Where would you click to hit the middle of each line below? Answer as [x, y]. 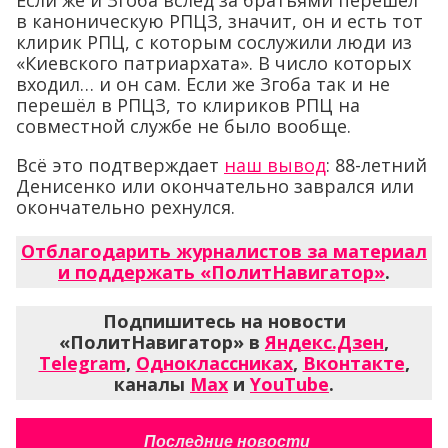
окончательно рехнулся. [125, 207]
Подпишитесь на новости [224, 321]
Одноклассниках [214, 363]
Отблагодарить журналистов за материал [224, 251]
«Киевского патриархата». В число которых [213, 63]
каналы [152, 384]
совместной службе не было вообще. [183, 126]
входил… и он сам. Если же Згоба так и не [203, 84]
